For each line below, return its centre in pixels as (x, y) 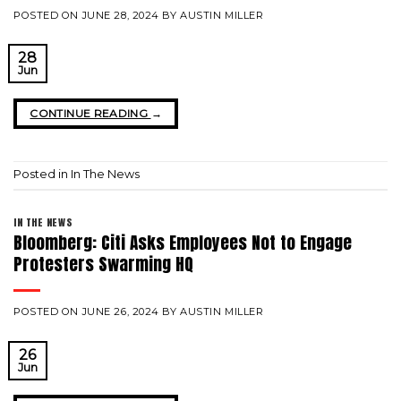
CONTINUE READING (90, 113)
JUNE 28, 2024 (120, 15)
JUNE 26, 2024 (120, 312)
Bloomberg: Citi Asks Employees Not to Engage (183, 243)
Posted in (42, 175)
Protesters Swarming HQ (103, 264)
